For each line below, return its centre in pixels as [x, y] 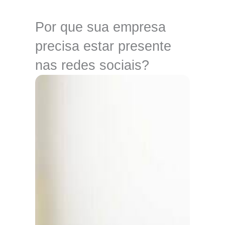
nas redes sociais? [92, 65]
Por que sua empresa [100, 27]
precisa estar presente [103, 46]
